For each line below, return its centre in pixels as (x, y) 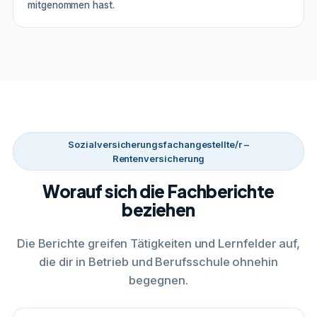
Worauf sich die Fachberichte (158, 191)
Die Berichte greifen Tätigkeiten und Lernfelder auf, (158, 243)
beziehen (158, 209)
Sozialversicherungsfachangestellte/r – (158, 144)
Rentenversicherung (158, 158)
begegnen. (158, 280)
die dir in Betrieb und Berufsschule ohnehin (158, 261)
